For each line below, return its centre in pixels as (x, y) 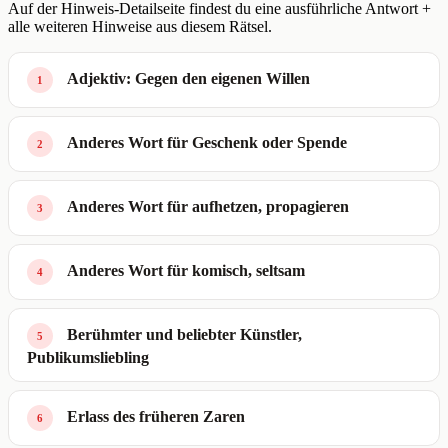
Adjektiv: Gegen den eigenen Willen (188, 79)
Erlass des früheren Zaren (156, 417)
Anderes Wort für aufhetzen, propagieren (208, 207)
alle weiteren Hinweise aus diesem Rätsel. (140, 27)
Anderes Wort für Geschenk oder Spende (207, 143)
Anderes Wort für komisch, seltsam (186, 271)
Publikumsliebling (88, 358)
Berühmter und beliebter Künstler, (184, 335)
